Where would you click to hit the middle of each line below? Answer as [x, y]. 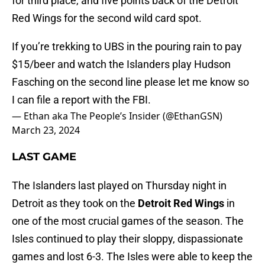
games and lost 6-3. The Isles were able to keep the [132, 257]
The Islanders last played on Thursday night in [119, 186]
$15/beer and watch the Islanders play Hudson [121, 64]
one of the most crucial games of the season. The [128, 221]
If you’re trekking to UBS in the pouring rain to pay [127, 47]
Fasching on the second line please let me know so [130, 82]
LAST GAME [44, 157]
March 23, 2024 [46, 130]
